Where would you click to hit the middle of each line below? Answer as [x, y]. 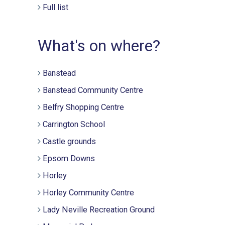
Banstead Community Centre [93, 90]
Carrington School [74, 124]
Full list [56, 8]
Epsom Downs [69, 158]
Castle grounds [70, 141]
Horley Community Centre [89, 192]
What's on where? [99, 46]
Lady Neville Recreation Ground [99, 209]
